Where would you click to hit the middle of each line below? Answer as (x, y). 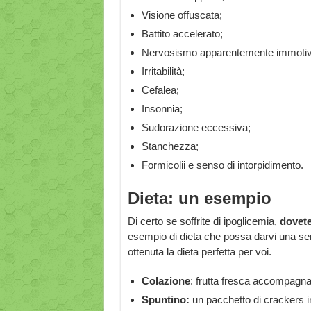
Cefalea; (160, 90)
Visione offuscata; (182, 15)
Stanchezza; (170, 146)
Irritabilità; (163, 71)
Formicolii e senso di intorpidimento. (222, 165)
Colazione (166, 281)
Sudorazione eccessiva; (196, 127)
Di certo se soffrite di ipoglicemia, (203, 221)
